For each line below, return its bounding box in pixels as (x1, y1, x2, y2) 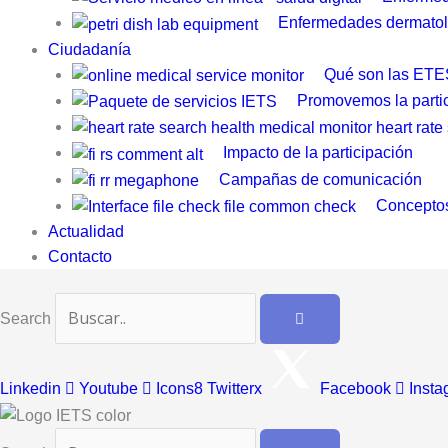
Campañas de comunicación (219, 170, 422, 188)
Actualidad (48, 223, 124, 241)
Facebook (320, 380, 391, 398)
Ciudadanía (48, 40, 131, 58)
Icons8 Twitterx (156, 380, 262, 398)
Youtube (79, 380, 138, 398)
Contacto (48, 248, 112, 266)
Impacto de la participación (223, 144, 413, 162)
